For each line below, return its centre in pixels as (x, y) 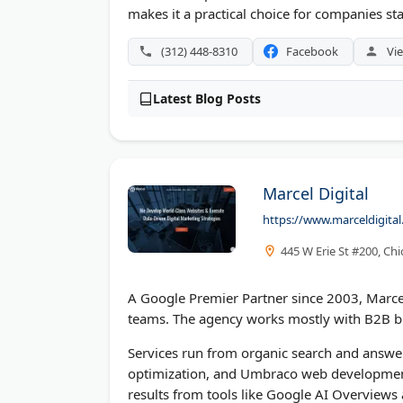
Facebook (312, 51)
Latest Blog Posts (207, 98)
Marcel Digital (316, 194)
